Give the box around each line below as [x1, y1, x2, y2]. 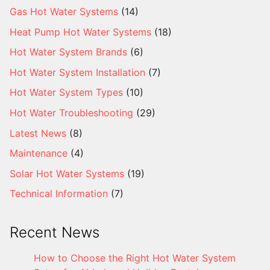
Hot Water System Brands [10, 46, 127, 58]
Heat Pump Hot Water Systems [10, 25, 151, 38]
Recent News [10, 224, 99, 242]
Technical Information [10, 187, 108, 200]
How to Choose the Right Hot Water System [34, 252, 236, 265]
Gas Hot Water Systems [10, 5, 118, 18]
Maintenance [10, 147, 67, 160]
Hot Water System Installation [10, 66, 145, 78]
